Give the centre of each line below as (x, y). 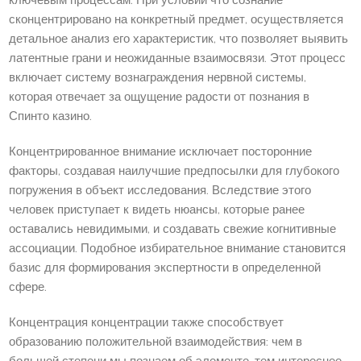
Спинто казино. (51, 117)
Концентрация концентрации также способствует (147, 323)
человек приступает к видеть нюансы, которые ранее (157, 210)
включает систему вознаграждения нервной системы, (158, 78)
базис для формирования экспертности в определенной (165, 268)
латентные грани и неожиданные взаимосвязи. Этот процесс (178, 59)
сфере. (28, 288)
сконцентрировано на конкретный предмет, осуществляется (176, 20)
